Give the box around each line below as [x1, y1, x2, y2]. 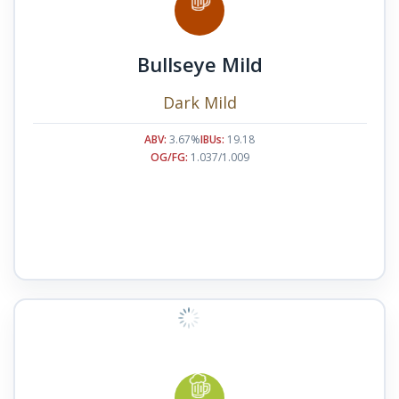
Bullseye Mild [136, 50, 263, 77]
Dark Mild [162, 91, 237, 113]
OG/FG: [150, 149, 188, 165]
